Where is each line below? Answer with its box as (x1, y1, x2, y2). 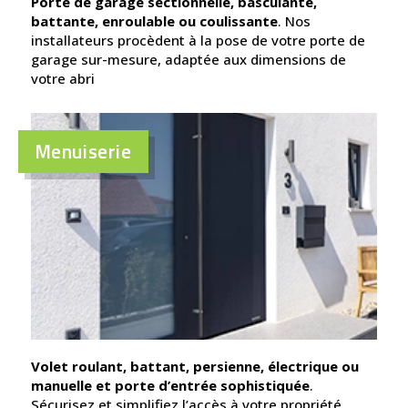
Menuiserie (34, 136, 132, 166)
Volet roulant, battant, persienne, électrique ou (30, 356, 359, 375)
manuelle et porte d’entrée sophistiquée (30, 375, 310, 394)
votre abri (30, 68, 95, 87)
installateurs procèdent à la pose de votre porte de (30, 30, 365, 49)
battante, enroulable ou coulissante (30, 11, 278, 30)
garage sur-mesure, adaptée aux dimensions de (30, 49, 346, 68)
